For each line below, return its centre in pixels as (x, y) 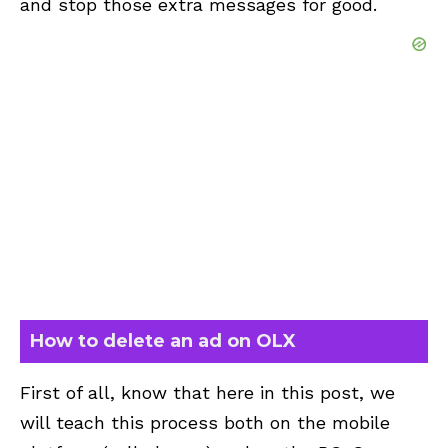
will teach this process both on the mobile (205, 423)
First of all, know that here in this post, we (207, 393)
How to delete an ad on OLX (163, 341)
